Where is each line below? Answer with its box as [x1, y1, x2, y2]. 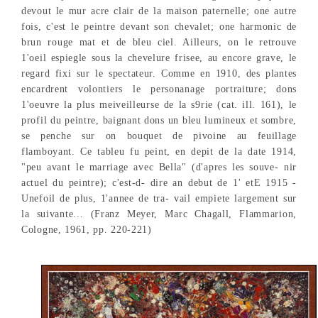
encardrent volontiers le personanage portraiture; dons [21, 83, 297, 94]
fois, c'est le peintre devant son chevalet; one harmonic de [21, 21, 297, 32]
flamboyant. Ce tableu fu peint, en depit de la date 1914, [21, 146, 297, 157]
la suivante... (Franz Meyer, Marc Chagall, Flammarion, [21, 208, 297, 219]
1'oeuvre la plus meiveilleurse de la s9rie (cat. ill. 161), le [21, 99, 297, 110]
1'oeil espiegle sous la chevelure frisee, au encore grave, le [21, 52, 297, 63]
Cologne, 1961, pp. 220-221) [21, 224, 152, 235]
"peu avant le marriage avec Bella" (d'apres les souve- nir [21, 161, 297, 172]
